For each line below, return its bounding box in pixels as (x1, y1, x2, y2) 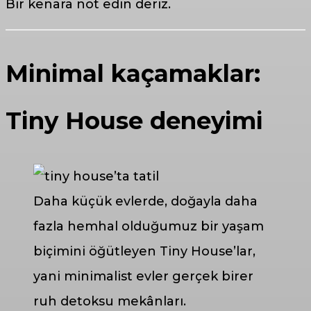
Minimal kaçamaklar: (6, 58, 260, 88)
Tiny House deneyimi (6, 106, 263, 135)
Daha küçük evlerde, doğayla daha (33, 194, 258, 210)
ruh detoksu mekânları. (33, 294, 186, 310)
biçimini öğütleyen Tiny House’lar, (33, 244, 255, 260)
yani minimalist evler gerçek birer (33, 269, 253, 285)
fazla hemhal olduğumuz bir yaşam (33, 219, 264, 235)
